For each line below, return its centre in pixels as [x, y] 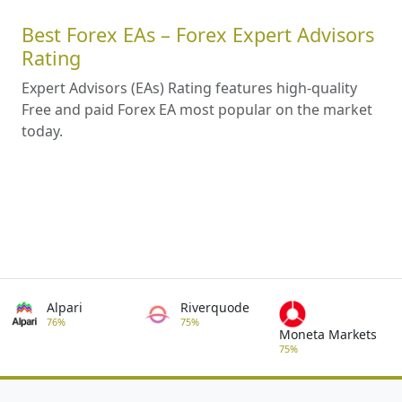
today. [42, 131]
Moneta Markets [328, 334]
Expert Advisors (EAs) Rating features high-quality [189, 87]
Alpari [65, 307]
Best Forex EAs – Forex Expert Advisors [198, 34]
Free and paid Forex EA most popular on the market [197, 109]
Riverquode [215, 307]
